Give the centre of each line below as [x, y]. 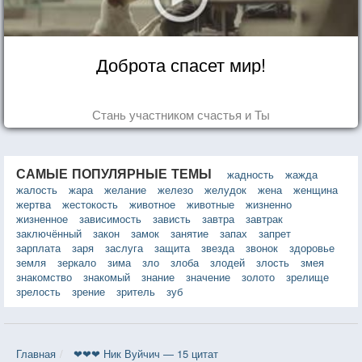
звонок [262, 247]
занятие [189, 233]
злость [273, 262]
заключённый [49, 233]
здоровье [312, 247]
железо [175, 189]
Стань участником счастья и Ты [181, 114]
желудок [225, 189]
